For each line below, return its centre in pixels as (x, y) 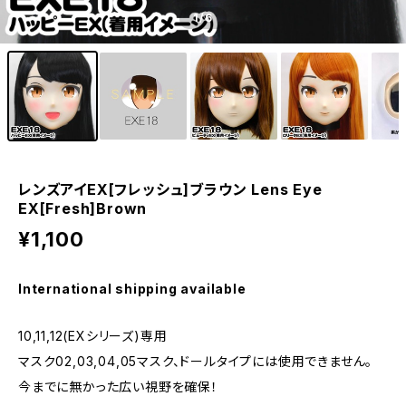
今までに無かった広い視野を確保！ (118, 387)
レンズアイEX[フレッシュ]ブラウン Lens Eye (170, 189)
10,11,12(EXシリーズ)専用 (93, 336)
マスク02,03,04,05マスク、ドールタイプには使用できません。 (196, 361)
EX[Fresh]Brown (83, 208)
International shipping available (132, 289)
